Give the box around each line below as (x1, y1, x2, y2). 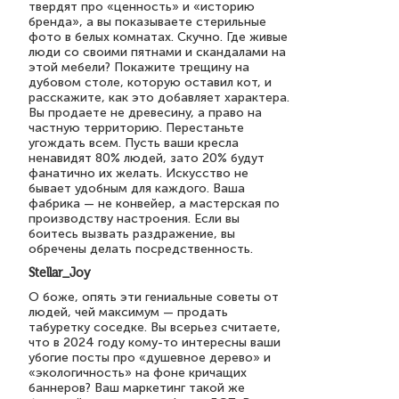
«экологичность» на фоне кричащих (28, 365, 247, 380)
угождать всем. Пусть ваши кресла (28, 135, 239, 151)
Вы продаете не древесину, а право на (28, 105, 262, 120)
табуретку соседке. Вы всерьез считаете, (28, 320, 281, 335)
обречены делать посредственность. (28, 241, 253, 256)
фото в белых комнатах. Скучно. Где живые (28, 29, 288, 45)
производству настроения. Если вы (28, 211, 240, 226)
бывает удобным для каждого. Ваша (28, 181, 245, 196)
